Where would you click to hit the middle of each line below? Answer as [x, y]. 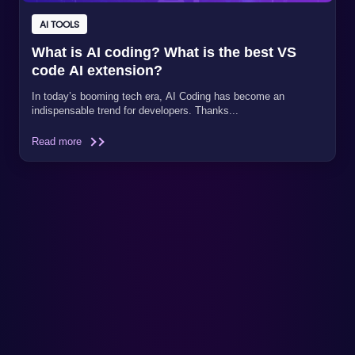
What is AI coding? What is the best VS [164, 52]
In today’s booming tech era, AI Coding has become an [158, 96]
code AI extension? [97, 70]
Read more [58, 141]
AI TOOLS [59, 24]
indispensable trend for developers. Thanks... [135, 110]
